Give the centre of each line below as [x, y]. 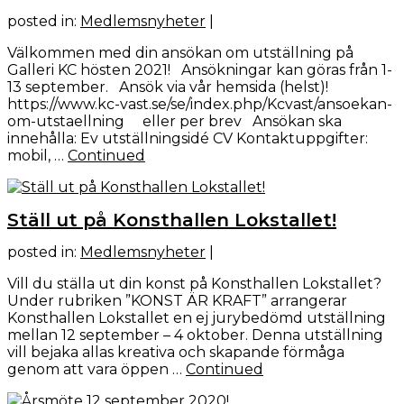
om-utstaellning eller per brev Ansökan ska [174, 122]
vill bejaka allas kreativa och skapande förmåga [176, 353]
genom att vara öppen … [96, 370]
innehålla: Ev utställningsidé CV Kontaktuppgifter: [188, 139]
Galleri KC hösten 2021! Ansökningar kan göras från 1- [200, 70]
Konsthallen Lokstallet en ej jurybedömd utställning [197, 318]
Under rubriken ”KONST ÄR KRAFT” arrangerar [177, 301]
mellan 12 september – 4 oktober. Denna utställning [195, 335]
